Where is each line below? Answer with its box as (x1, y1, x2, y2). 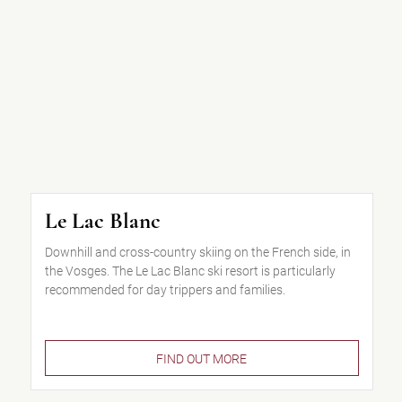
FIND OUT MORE (156, 352, 248, 366)
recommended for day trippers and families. (44, 283, 285, 297)
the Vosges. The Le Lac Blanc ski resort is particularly (44, 264, 336, 278)
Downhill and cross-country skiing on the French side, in (44, 245, 351, 259)
